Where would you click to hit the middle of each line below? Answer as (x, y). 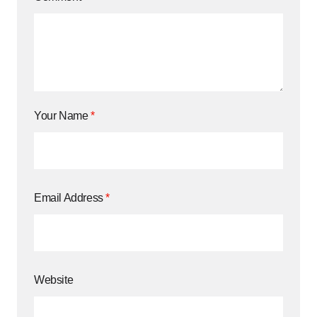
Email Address (70, 198)
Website (54, 280)
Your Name (62, 116)
